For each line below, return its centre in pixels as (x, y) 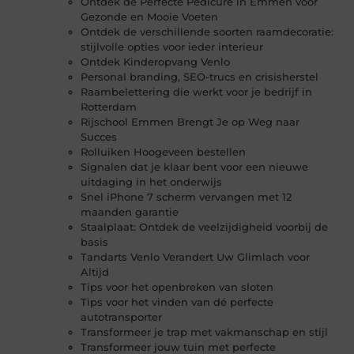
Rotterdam (109, 107)
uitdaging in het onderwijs (152, 182)
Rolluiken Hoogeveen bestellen (164, 152)
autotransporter (122, 317)
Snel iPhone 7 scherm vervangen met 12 (186, 197)
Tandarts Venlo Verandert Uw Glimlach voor (196, 257)
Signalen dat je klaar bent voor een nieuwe (195, 167)
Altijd (95, 272)
